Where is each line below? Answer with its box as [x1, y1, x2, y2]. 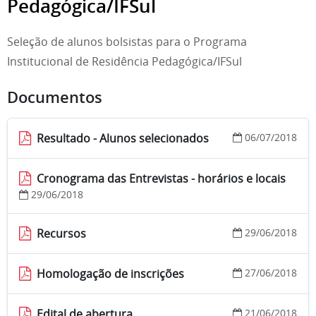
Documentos [7, 86, 102, 108]
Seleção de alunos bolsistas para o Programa [7, 33, 247, 49]
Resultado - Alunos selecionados [37, 130, 209, 146]
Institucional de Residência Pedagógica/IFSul [7, 53, 242, 69]
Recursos [37, 225, 86, 241]
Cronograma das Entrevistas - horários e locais [37, 170, 286, 186]
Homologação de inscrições [37, 265, 184, 281]
